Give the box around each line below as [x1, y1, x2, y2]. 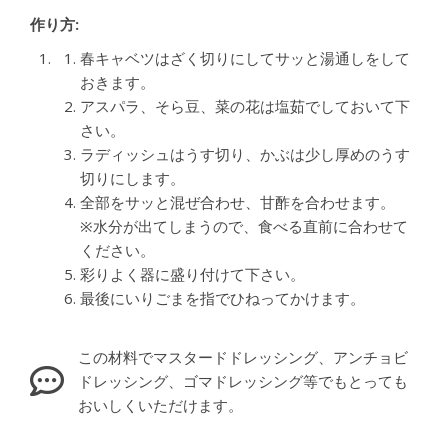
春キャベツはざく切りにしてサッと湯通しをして [80, 47, 410, 68]
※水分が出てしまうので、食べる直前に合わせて [80, 215, 408, 236]
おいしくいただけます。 [77, 394, 243, 415]
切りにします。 [80, 167, 185, 188]
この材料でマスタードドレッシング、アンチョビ [77, 346, 408, 367]
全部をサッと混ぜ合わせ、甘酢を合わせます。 [80, 191, 395, 212]
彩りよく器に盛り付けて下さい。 [80, 263, 305, 284]
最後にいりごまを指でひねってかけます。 [80, 287, 365, 308]
